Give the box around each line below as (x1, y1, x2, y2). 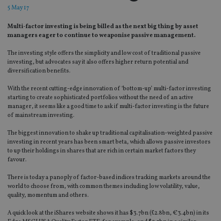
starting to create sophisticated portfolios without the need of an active (7, 94, 193, 102)
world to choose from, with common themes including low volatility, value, (7, 183, 200, 191)
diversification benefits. (7, 67, 71, 75)
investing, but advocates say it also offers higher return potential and (7, 58, 188, 67)
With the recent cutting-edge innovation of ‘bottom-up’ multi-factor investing (7, 85, 211, 93)
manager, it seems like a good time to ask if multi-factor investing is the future (7, 103, 209, 111)
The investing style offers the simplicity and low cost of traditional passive (7, 49, 201, 58)
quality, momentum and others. (7, 191, 89, 200)
